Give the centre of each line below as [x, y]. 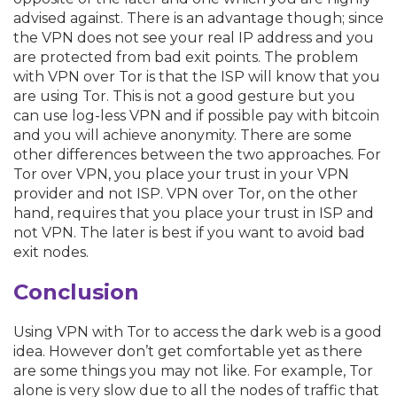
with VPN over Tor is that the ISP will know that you [197, 76]
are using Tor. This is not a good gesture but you [184, 96]
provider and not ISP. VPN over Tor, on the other [186, 193]
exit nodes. [51, 252]
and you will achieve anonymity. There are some [183, 135]
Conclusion [76, 292]
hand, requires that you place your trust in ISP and [194, 213]
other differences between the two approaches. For [197, 154]
